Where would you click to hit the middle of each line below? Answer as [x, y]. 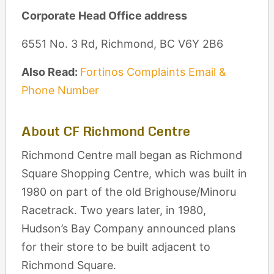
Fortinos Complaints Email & [153, 72]
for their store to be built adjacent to [116, 247]
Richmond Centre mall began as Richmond [131, 155]
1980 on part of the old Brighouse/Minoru [128, 192]
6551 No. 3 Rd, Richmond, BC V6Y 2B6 [122, 44]
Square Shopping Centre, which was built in [134, 173]
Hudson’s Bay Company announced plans [128, 228]
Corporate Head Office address [104, 16]
